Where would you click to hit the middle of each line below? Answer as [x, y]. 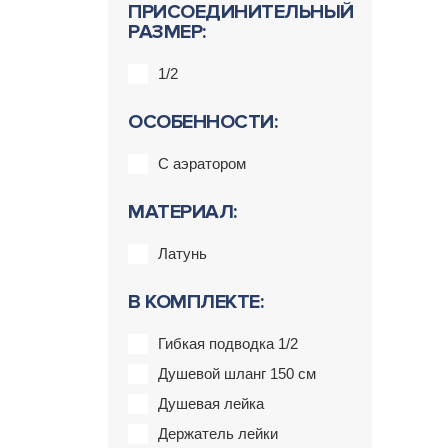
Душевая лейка [211, 403]
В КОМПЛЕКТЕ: [195, 302]
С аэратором [202, 163]
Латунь [182, 253]
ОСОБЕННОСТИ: [202, 122]
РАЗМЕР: [167, 32]
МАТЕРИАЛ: [182, 212]
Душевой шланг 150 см [237, 373]
